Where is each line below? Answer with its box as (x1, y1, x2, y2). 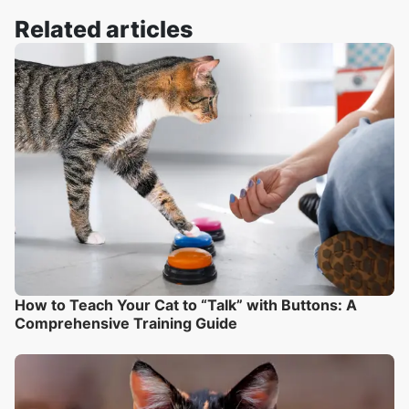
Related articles (15, 15, 193, 43)
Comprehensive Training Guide (15, 313, 237, 332)
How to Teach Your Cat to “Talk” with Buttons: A (15, 295, 357, 314)
